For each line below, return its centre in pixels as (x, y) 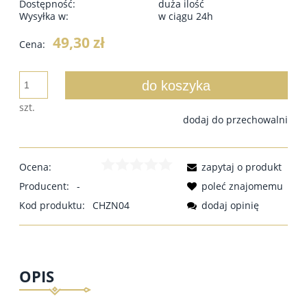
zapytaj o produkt (242, 167)
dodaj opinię (230, 205)
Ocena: (35, 167)
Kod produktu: (52, 205)
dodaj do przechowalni (235, 119)
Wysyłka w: (44, 16)
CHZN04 (111, 205)
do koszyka (176, 85)
